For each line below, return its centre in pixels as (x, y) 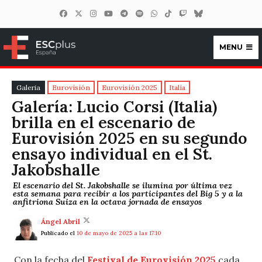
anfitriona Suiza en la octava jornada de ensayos (107, 201)
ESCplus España (90, 64)
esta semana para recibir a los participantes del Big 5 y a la (128, 193)
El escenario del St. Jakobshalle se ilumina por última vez (123, 185)
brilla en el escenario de (104, 123)
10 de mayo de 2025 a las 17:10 (119, 233)
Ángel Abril (61, 222)
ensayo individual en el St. (112, 154)
